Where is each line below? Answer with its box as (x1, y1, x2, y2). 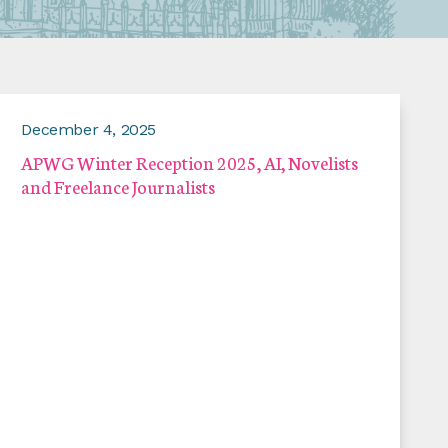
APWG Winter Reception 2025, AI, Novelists (21, 149, 359, 176)
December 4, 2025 (21, 120, 156, 140)
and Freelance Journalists (21, 173, 216, 200)
